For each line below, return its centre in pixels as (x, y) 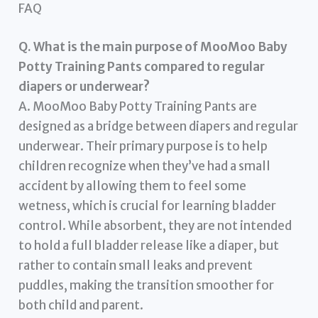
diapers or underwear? (84, 86)
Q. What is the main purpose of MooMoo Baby (153, 46)
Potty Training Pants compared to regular (142, 66)
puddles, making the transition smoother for (147, 285)
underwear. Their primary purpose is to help (143, 146)
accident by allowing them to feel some (133, 186)
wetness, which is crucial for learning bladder (148, 205)
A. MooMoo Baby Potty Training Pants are (138, 106)
